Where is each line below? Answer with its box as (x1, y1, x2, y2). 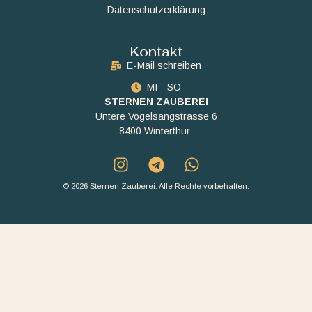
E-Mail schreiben (127, 59, 202, 71)
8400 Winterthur (119, 125, 193, 136)
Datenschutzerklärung (107, 4, 205, 16)
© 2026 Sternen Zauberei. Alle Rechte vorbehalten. (63, 182, 249, 191)
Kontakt (130, 42, 182, 61)
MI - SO (147, 81, 182, 93)
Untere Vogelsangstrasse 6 (95, 110, 217, 122)
